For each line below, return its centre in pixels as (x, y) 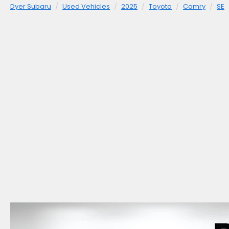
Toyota (160, 7)
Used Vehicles (86, 7)
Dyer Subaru (31, 7)
